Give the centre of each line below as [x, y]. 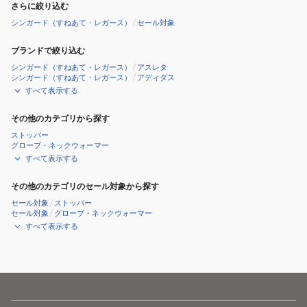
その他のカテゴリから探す [60, 118]
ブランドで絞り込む [48, 50]
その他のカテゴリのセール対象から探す [85, 186]
